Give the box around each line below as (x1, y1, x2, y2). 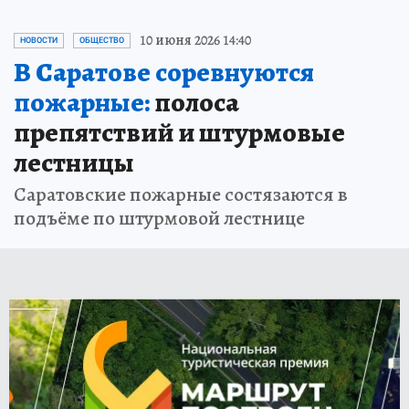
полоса (150, 84, 239, 121)
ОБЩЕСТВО (79, 36, 124, 45)
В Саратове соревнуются (14, 54, 314, 90)
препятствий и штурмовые (14, 114, 345, 151)
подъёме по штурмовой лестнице (14, 204, 305, 232)
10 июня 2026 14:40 (140, 30, 251, 50)
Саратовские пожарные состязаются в (14, 181, 348, 208)
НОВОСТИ (20, 36, 58, 45)
